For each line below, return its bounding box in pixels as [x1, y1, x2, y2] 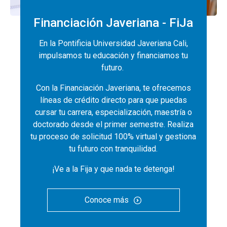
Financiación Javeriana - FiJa [33, 15, 194, 30]
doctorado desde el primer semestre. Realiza [33, 119, 194, 129]
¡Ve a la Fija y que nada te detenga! [52, 164, 175, 174]
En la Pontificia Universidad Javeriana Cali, [39, 38, 188, 48]
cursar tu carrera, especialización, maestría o [34, 107, 192, 117]
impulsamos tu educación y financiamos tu [39, 50, 188, 60]
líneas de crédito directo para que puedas [40, 95, 187, 105]
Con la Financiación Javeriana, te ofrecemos [35, 83, 191, 93]
